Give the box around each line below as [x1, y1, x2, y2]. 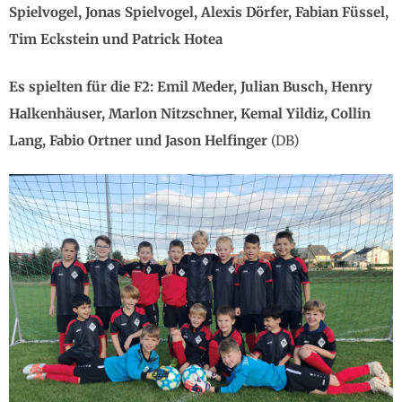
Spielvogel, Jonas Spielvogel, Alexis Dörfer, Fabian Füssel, [9, 4, 389, 21]
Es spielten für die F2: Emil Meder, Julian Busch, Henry [9, 77, 372, 95]
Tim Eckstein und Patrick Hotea [9, 31, 223, 48]
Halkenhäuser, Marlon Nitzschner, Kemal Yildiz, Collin [9, 104, 371, 122]
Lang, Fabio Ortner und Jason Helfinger [9, 131, 267, 149]
